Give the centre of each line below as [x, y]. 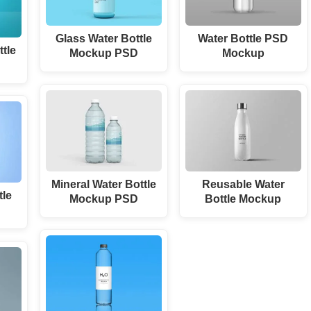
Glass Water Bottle [103, 39]
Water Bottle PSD [243, 39]
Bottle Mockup [243, 198]
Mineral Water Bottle [103, 184]
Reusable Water [243, 184]
